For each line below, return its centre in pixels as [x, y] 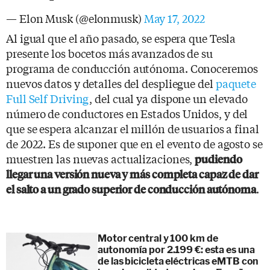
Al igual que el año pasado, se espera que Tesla [121, 38]
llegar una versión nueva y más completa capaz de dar [132, 174]
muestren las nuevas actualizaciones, [101, 158]
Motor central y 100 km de [158, 238]
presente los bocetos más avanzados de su [109, 53]
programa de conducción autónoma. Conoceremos [132, 68]
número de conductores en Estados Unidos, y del [127, 113]
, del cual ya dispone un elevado [169, 98]
